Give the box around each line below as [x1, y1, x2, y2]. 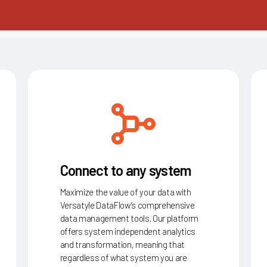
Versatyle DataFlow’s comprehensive [60, 197, 195, 209]
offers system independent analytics [60, 223, 195, 235]
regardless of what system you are [60, 250, 187, 261]
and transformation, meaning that [60, 237, 185, 248]
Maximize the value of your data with [60, 184, 191, 195]
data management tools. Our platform [60, 210, 198, 222]
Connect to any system [60, 159, 192, 177]
